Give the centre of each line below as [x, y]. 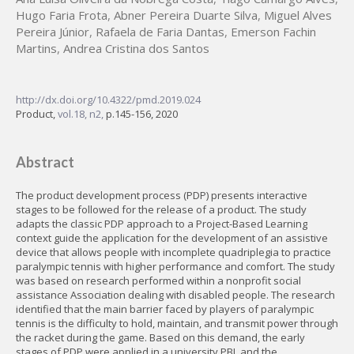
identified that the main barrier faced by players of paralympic [165, 309]
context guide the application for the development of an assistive [172, 238]
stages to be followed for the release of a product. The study [161, 209]
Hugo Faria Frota [62, 15]
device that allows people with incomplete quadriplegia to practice [173, 252]
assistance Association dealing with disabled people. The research [175, 295]
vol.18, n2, [82, 114]
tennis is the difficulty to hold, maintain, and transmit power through [177, 323]
